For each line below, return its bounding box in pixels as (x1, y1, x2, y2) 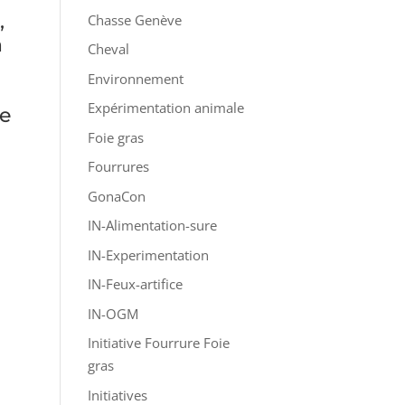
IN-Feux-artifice (87, 275, 183, 293)
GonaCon (87, 186, 146, 205)
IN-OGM (87, 304, 138, 323)
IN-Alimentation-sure (87, 216, 217, 234)
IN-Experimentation (87, 245, 209, 264)
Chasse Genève (87, 10, 182, 29)
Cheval (87, 40, 129, 58)
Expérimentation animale (87, 99, 244, 117)
